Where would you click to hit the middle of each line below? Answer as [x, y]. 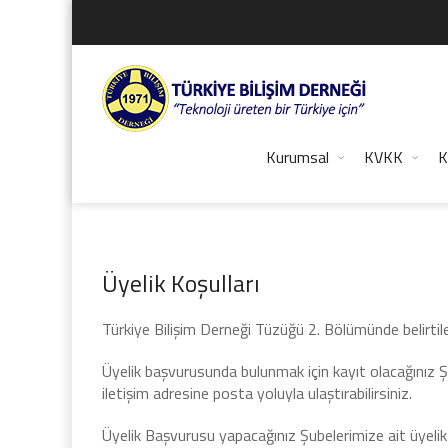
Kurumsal [297, 157]
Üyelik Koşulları [181, 283]
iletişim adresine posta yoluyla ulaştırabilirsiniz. [257, 393]
